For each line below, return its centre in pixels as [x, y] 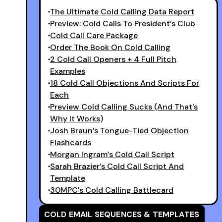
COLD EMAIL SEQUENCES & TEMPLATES [122, 214]
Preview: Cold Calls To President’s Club [123, 23]
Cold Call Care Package [94, 35]
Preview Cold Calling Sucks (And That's [124, 107]
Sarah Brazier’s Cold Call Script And [117, 166]
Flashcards [71, 142]
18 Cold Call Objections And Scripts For [125, 83]
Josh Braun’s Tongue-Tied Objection [119, 130]
